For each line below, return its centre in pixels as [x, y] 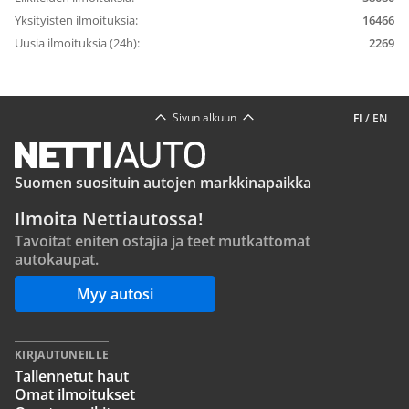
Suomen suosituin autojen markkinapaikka [163, 183]
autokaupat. [57, 260]
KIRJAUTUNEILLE [62, 355]
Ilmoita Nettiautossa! [109, 219]
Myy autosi [115, 294]
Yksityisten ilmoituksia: [76, 21]
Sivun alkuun [204, 118]
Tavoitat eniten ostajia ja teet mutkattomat [163, 241]
